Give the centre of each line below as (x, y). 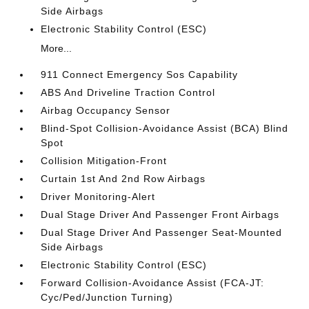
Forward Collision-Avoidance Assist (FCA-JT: (153, 283)
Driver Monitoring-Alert (98, 197)
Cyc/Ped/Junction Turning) (107, 297)
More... (57, 48)
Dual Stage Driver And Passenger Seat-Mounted (162, 232)
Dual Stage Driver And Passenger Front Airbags (160, 215)
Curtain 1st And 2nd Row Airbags (123, 179)
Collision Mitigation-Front (104, 161)
